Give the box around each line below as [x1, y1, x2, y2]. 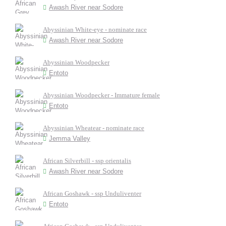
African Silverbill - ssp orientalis [43, 157, 131, 164]
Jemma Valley [49, 135, 90, 142]
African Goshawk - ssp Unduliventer [43, 190, 141, 197]
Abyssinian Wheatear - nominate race [43, 124, 144, 132]
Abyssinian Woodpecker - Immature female [43, 91, 160, 99]
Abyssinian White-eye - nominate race [43, 26, 147, 33]
